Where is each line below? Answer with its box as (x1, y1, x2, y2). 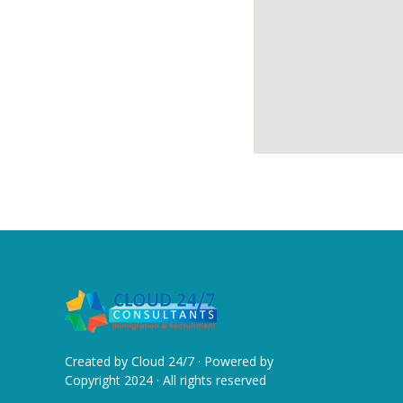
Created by (65, 353, 131, 370)
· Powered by (194, 353, 273, 370)
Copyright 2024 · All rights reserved (65, 372, 266, 389)
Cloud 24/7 (131, 353, 194, 370)
